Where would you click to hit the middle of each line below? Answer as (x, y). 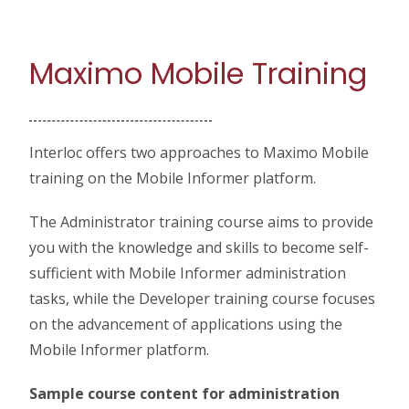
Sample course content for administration (185, 393)
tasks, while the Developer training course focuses (203, 299)
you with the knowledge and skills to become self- (199, 247)
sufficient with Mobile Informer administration (188, 273)
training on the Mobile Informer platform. (177, 178)
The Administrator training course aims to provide (202, 222)
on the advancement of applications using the (186, 324)
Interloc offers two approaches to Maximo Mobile (199, 152)
